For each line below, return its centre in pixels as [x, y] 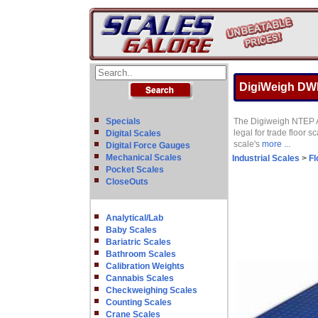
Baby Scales [131, 230]
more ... [276, 144]
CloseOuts [127, 182]
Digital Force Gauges [148, 146]
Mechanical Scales [144, 158]
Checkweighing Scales [152, 290]
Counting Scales [139, 302]
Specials [123, 121]
